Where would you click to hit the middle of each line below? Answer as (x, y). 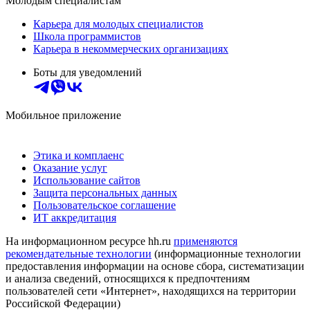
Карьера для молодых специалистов (118, 24)
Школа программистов (87, 36)
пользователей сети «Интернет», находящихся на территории (151, 291)
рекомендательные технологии (79, 253)
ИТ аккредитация (75, 217)
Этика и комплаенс (79, 155)
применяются (206, 241)
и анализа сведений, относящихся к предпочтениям (128, 278)
